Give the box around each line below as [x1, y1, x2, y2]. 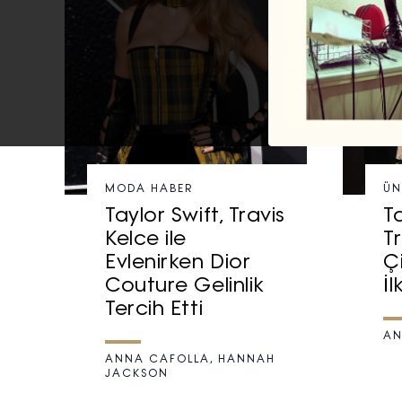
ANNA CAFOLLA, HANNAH [105, 354, 275, 366]
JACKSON [105, 369, 169, 380]
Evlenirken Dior [105, 253, 251, 275]
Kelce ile [105, 230, 187, 251]
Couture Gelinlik [105, 276, 265, 298]
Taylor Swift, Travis [105, 206, 286, 228]
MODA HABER [105, 184, 193, 196]
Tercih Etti [105, 300, 204, 321]
